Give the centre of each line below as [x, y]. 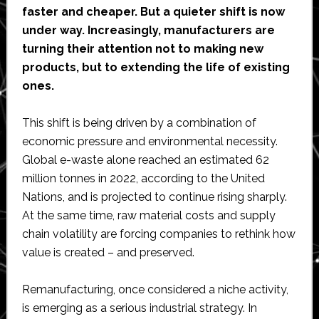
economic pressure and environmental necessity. [150, 142]
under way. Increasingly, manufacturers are [148, 31]
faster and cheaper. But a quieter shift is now [153, 12]
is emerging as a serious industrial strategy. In [139, 308]
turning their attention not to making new [142, 49]
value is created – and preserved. [108, 253]
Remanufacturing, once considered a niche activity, [155, 290]
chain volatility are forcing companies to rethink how [158, 234]
